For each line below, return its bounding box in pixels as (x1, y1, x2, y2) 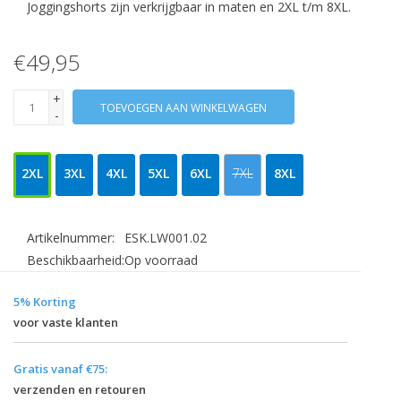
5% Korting (13, 294, 76, 311)
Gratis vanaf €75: (13, 361, 107, 378)
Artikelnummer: (27, 229, 115, 247)
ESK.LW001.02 (124, 229, 207, 247)
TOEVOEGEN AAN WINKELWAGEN (100, 100, 267, 116)
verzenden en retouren (13, 381, 146, 398)
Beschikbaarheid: (27, 252, 124, 269)
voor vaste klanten (13, 314, 118, 331)
